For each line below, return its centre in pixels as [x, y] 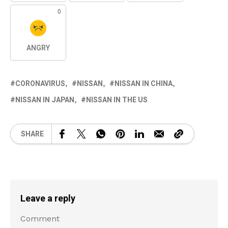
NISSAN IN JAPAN [45, 100]
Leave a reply [48, 199]
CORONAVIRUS [40, 84]
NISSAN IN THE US [117, 100]
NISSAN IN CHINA [144, 84]
